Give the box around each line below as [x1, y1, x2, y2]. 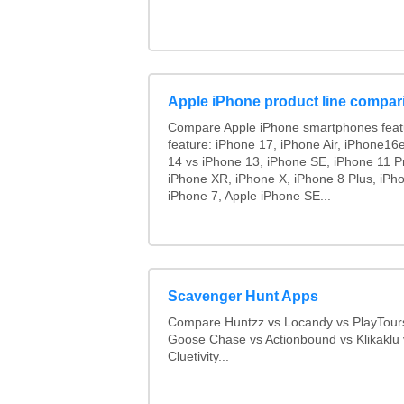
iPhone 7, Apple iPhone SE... [167, 189, 331, 204]
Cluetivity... [167, 349, 229, 363]
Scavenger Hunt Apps [167, 288, 318, 304]
